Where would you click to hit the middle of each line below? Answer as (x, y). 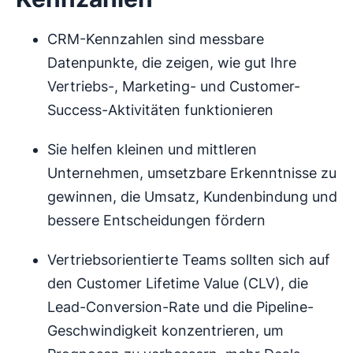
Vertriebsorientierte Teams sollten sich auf (189, 260)
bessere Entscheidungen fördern (156, 221)
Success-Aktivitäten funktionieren (160, 110)
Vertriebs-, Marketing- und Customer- (174, 87)
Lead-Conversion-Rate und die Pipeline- (180, 307)
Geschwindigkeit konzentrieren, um (165, 331)
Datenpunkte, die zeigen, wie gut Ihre (172, 63)
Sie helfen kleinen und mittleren (152, 150)
